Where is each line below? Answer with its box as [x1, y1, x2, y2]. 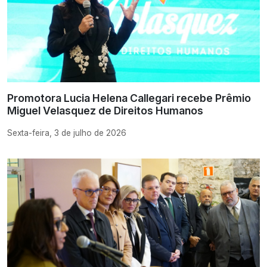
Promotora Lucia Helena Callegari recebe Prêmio [7, 92, 251, 105]
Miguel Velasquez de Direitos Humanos [7, 104, 203, 117]
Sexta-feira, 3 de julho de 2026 [7, 128, 126, 138]
